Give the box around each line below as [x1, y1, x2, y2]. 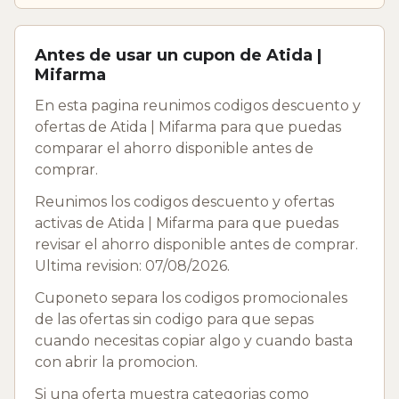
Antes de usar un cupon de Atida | [35, 45, 322, 65]
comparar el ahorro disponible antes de [35, 139, 313, 157]
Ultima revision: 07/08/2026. [35, 256, 230, 274]
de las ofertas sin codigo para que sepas [35, 310, 313, 328]
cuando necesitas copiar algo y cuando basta [35, 331, 353, 349]
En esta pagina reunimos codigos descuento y [35, 96, 361, 114]
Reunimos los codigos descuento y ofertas [35, 192, 334, 210]
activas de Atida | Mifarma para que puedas [35, 214, 338, 232]
